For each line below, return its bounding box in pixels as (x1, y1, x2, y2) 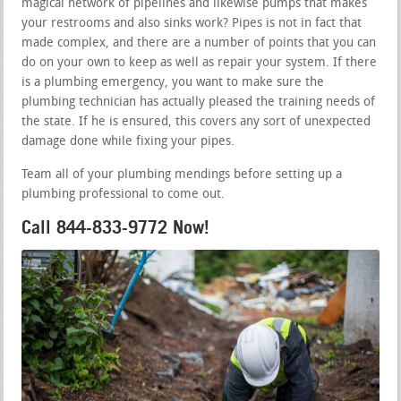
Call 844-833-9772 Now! (21, 216, 210, 238)
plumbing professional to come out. (21, 187, 226, 201)
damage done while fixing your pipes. (21, 134, 235, 149)
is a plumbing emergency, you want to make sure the (21, 75, 325, 90)
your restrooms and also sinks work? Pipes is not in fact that (21, 16, 363, 30)
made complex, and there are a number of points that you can (21, 36, 377, 50)
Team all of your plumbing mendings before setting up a (21, 167, 343, 182)
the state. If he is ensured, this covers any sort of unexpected (21, 115, 371, 129)
